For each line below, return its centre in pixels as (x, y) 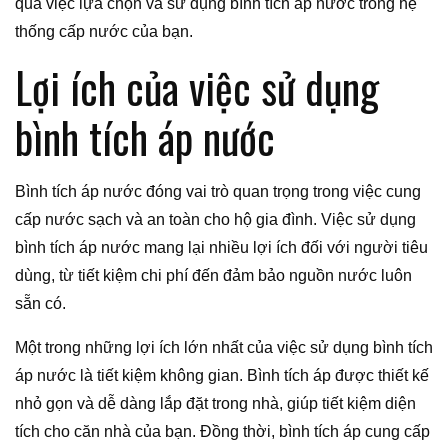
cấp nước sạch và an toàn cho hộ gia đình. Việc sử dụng (215, 219)
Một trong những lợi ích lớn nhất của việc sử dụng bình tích (224, 347)
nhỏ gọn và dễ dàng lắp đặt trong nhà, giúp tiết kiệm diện (215, 403)
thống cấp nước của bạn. (104, 31)
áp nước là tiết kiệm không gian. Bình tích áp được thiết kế (222, 375)
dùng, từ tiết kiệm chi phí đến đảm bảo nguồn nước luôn (213, 275)
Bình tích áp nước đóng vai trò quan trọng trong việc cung (218, 191)
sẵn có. (40, 303)
